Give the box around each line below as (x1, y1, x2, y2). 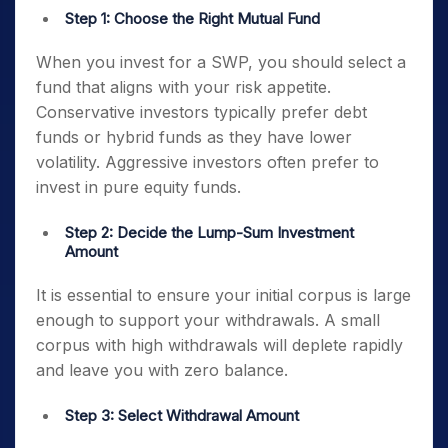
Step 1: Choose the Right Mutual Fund (65, 9, 324, 28)
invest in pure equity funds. (36, 177, 246, 197)
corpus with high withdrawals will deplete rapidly (36, 335, 403, 355)
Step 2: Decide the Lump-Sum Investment (65, 223, 354, 242)
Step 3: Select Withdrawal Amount (65, 406, 303, 425)
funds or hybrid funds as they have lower (36, 127, 352, 147)
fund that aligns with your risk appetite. (36, 77, 331, 97)
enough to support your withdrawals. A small (36, 310, 380, 330)
